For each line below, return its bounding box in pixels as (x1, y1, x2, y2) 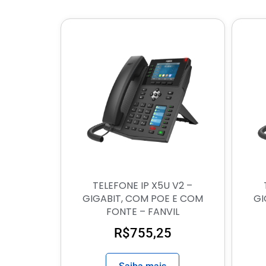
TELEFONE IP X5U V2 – (93, 178, 193, 192)
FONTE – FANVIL (106, 204, 179, 218)
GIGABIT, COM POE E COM (82, 191, 203, 205)
